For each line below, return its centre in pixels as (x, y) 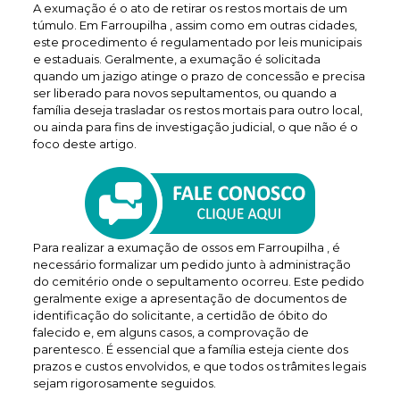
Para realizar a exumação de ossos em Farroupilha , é (186, 247)
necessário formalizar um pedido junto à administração (192, 264)
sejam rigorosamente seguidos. (124, 383)
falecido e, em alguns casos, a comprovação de (171, 332)
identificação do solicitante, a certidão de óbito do (180, 315)
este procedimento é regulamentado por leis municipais (197, 42)
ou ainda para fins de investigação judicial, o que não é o (195, 127)
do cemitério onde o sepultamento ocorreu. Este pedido (198, 281)
